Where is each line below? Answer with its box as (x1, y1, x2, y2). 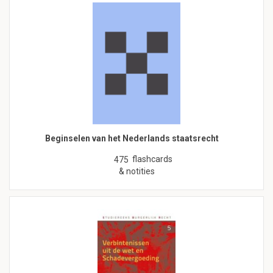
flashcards (132, 154, 172, 165)
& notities (118, 166, 155, 177)
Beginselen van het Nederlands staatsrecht (45, 133, 219, 144)
